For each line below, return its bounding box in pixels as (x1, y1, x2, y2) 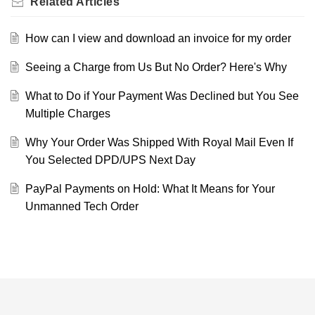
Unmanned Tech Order (25, 200, 139, 212)
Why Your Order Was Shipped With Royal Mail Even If (25, 136, 293, 148)
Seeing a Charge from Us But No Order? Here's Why (25, 60, 287, 73)
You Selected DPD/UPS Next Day (25, 153, 195, 166)
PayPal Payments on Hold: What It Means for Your (25, 182, 275, 195)
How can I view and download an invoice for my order (25, 32, 291, 44)
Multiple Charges (25, 107, 110, 120)
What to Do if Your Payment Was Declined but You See (25, 89, 299, 102)
